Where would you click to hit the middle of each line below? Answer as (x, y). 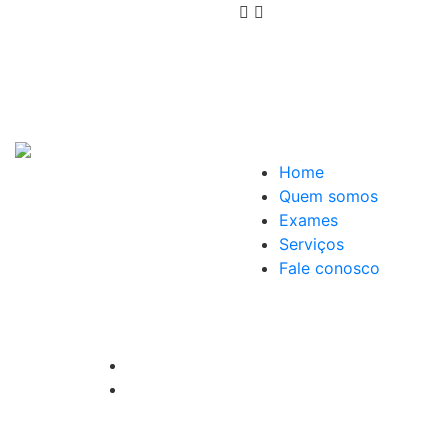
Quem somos (328, 196)
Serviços (311, 244)
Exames (308, 220)
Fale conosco (329, 268)
